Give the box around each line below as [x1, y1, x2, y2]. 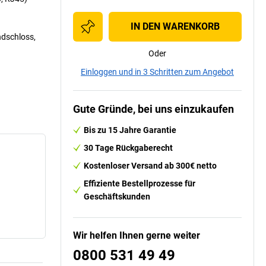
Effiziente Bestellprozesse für [84, 178, 195, 188]
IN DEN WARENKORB [131, 20, 220, 32]
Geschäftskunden [84, 191, 150, 201]
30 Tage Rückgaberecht [84, 142, 173, 153]
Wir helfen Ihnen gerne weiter [73, 229, 200, 241]
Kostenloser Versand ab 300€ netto [84, 160, 217, 170]
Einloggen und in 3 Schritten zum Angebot [81, 66, 234, 77]
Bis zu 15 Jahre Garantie [84, 125, 176, 135]
